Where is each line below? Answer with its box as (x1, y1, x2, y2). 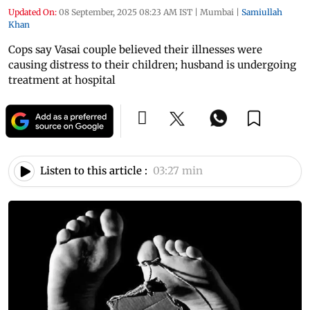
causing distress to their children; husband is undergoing (8, 57, 296, 71)
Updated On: (8, 6, 57, 17)
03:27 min (153, 164, 203, 178)
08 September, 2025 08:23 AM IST (59, 6, 192, 17)
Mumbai (200, 6, 234, 17)
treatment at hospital (8, 73, 116, 86)
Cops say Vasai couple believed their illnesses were (8, 42, 262, 56)
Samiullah (241, 6, 282, 17)
